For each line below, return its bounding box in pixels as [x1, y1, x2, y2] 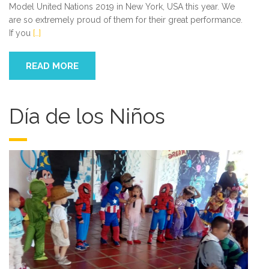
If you [9, 28, 33, 38]
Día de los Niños [9, 104, 165, 129]
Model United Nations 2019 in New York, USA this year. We [9, 2, 235, 12]
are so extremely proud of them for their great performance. [9, 15, 243, 25]
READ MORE [26, 61, 79, 72]
